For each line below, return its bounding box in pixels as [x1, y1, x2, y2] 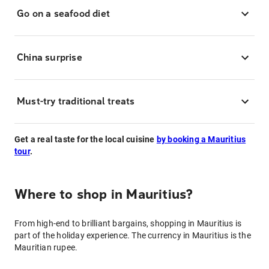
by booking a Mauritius [156, 134, 246, 144]
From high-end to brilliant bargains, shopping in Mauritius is [14, 219, 242, 228]
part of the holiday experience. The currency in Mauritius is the [14, 231, 251, 240]
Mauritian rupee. [14, 243, 78, 252]
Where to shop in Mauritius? [14, 187, 193, 202]
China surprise [17, 52, 82, 63]
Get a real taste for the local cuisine [14, 134, 157, 144]
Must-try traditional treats [17, 95, 135, 107]
